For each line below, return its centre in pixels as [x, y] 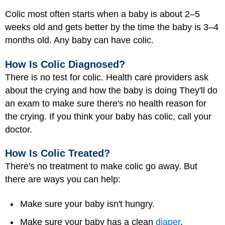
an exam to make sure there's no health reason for [106, 103]
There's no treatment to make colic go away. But [101, 166]
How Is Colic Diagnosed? [65, 64]
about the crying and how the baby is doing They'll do [111, 90]
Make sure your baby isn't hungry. [87, 204]
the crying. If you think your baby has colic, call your [108, 116]
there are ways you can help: [63, 180]
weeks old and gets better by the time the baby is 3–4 [112, 27]
